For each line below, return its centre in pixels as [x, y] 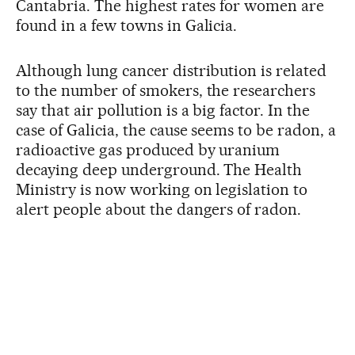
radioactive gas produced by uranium [148, 150]
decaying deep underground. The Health [159, 170]
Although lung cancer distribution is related [172, 71]
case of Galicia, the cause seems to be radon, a [176, 130]
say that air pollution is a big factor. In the [163, 111]
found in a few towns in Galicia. [127, 26]
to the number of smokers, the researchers [166, 91]
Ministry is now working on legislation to [162, 190]
